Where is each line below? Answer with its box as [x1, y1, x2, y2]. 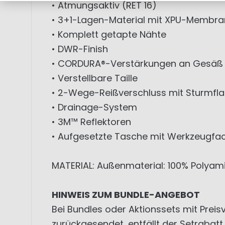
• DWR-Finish [52, 43, 108, 56]
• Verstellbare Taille [52, 72, 138, 85]
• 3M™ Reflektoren [52, 116, 131, 129]
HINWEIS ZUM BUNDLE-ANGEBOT [52, 188, 200, 201]
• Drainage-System [52, 101, 137, 114]
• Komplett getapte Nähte [52, 28, 166, 41]
